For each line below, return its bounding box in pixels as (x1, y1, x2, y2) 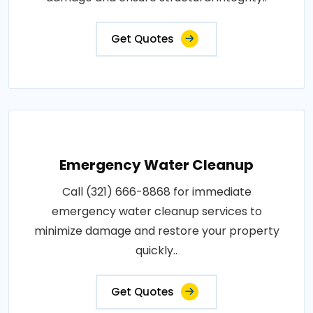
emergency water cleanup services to (51, 203, 262, 219)
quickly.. (136, 242, 177, 259)
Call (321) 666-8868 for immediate (61, 183, 252, 200)
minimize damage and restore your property (34, 222, 279, 239)
